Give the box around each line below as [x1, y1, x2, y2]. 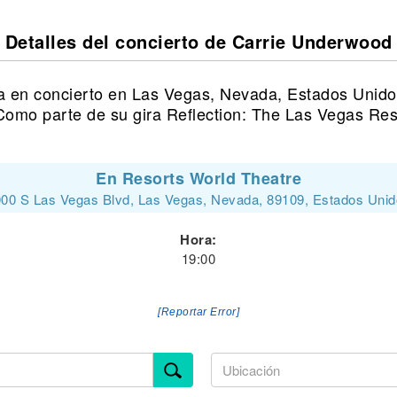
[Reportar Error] [158, 306, 239, 318]
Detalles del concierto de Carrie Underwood [4, 28, 393, 54]
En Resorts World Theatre [96, 167, 301, 190]
